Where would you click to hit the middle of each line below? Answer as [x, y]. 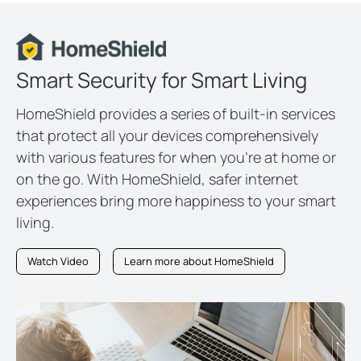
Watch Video [58, 261]
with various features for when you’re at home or [176, 157]
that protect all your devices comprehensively [167, 135]
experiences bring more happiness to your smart [176, 200]
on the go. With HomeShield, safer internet [157, 178]
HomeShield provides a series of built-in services [176, 113]
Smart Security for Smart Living [162, 79]
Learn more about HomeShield [199, 261]
